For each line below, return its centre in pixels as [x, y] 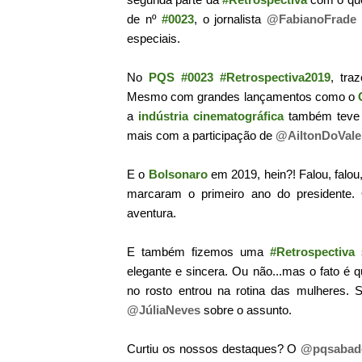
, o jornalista [230, 19]
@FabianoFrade [312, 19]
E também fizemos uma [198, 252]
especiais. [154, 38]
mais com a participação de [201, 135]
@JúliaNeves [164, 310]
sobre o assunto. [246, 310]
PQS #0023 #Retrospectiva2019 [239, 77]
